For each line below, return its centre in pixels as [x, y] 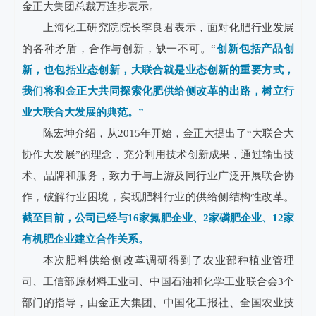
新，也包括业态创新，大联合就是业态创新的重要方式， [158, 70]
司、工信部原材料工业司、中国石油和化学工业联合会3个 [158, 281]
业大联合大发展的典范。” [83, 112]
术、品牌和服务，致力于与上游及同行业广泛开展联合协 [158, 176]
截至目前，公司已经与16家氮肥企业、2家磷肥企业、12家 [158, 218]
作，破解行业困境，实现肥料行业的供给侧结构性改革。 [158, 197]
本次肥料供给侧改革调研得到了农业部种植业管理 [169, 260]
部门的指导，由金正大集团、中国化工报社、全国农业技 [158, 303]
